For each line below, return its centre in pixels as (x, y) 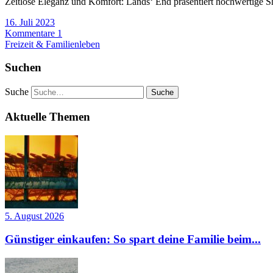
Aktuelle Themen (48, 116)
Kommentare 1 (34, 33)
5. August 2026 (34, 216)
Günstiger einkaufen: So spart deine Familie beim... (133, 239)
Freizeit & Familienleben (52, 44)
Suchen (23, 68)
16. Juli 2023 (30, 22)
